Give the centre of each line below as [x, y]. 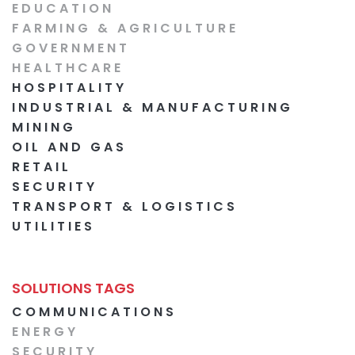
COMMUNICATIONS [94, 311]
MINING [44, 127]
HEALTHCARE [68, 67]
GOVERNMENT [71, 48]
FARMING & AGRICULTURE [125, 28]
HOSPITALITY [69, 87]
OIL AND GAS [69, 147]
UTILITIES [53, 226]
